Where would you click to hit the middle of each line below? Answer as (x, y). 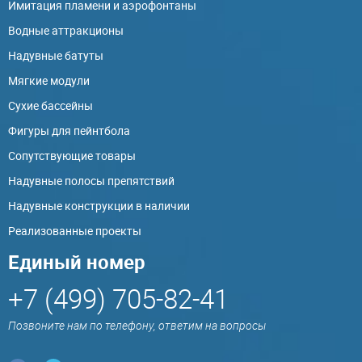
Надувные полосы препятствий (91, 181)
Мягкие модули (49, 81)
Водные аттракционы (66, 31)
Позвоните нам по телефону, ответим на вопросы (137, 326)
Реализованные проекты (75, 231)
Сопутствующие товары (72, 156)
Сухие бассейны (51, 106)
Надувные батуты (56, 56)
